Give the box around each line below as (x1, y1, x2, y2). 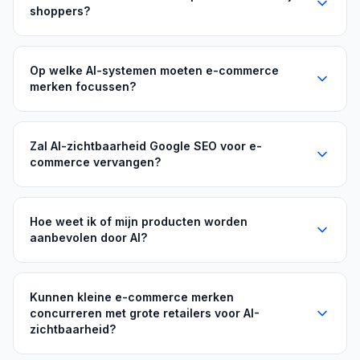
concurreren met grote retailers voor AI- (30, 306, 260, 320)
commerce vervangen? (30, 155, 161, 169)
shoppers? (30, 4, 90, 18)
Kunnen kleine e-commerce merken (30, 290, 234, 304)
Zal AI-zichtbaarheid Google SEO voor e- (30, 139, 262, 153)
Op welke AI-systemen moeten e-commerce (30, 63, 279, 77)
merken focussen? (30, 80, 136, 93)
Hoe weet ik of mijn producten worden (30, 215, 247, 228)
